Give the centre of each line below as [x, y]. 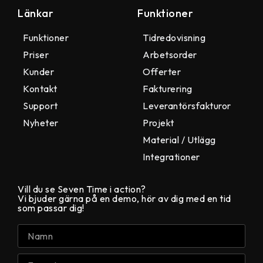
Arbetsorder [170, 55]
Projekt [159, 123]
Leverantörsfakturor [187, 106]
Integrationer [171, 157]
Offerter [162, 72]
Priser [36, 55]
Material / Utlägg [179, 140]
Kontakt [40, 89]
